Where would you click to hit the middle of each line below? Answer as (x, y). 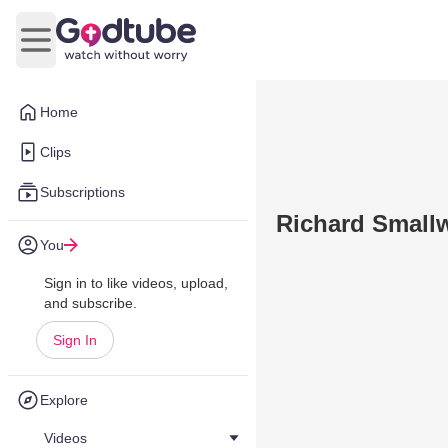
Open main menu (95, 50)
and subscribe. (90, 303)
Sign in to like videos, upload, (136, 283)
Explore (64, 400)
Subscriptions (82, 192)
